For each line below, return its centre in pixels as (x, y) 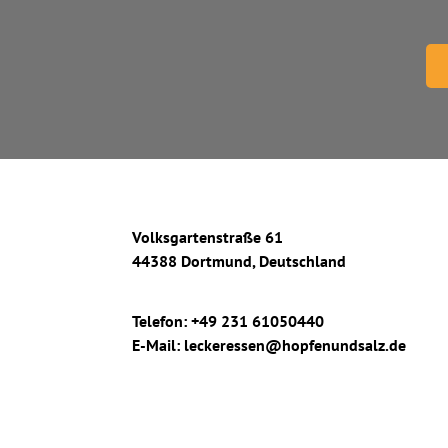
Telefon (157, 321)
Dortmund (216, 261)
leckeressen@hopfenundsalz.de (295, 345)
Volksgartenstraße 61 (207, 237)
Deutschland (302, 261)
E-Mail (154, 345)
